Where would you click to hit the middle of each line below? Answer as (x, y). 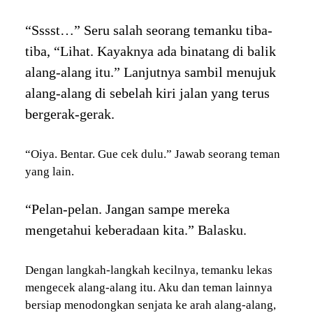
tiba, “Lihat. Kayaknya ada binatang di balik (150, 51)
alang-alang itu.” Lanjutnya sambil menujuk (150, 72)
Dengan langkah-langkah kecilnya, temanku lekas (148, 270)
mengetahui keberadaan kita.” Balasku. (136, 230)
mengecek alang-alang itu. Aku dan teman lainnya (148, 287)
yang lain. (49, 172)
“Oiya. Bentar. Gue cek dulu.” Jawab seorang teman (152, 154)
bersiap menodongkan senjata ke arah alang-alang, (150, 305)
